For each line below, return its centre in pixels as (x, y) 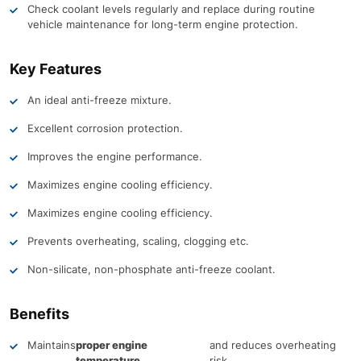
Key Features (56, 69)
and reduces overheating (272, 345)
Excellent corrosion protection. (105, 128)
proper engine (112, 345)
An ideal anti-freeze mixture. (100, 100)
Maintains (52, 345)
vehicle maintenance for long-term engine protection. (163, 24)
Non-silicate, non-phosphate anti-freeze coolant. (151, 269)
